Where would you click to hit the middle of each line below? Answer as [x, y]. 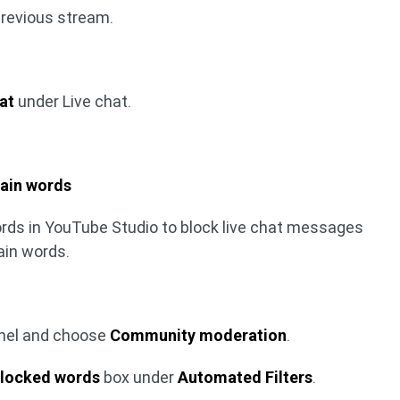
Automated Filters [246, 377]
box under [139, 377]
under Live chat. [73, 101]
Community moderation [199, 335]
